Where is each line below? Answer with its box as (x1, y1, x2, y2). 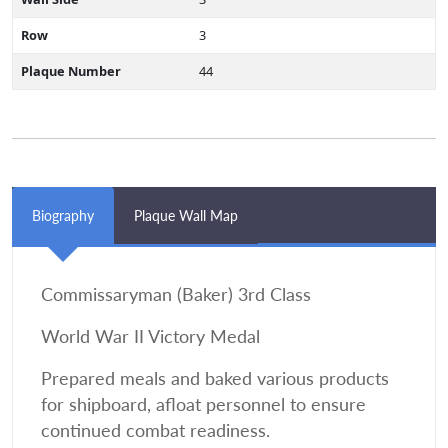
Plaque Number (21, 62, 121, 80)
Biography (32, 207, 94, 224)
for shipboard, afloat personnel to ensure (41, 394, 366, 415)
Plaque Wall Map (134, 207, 238, 224)
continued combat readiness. (41, 420, 270, 441)
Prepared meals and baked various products (41, 368, 389, 389)
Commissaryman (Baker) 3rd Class (41, 284, 311, 305)
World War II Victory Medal (41, 326, 260, 347)
